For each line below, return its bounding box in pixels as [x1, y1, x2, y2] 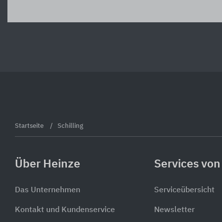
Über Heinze [15, 158, 80, 170]
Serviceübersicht [154, 186, 215, 195]
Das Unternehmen [15, 186, 80, 195]
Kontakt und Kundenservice [15, 206, 115, 215]
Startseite [15, 122, 45, 129]
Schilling [57, 122, 83, 129]
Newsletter [154, 206, 195, 215]
